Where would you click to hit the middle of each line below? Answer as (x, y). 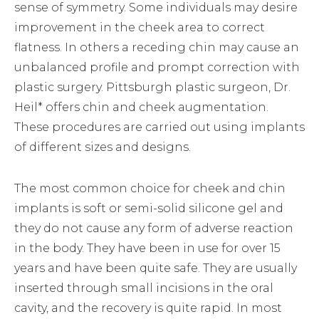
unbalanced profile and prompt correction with (157, 67)
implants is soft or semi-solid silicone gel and (149, 208)
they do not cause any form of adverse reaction (154, 228)
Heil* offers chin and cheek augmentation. (141, 107)
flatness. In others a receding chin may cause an (157, 47)
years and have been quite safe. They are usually (156, 268)
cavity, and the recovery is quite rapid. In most (148, 308)
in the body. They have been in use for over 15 (147, 248)
